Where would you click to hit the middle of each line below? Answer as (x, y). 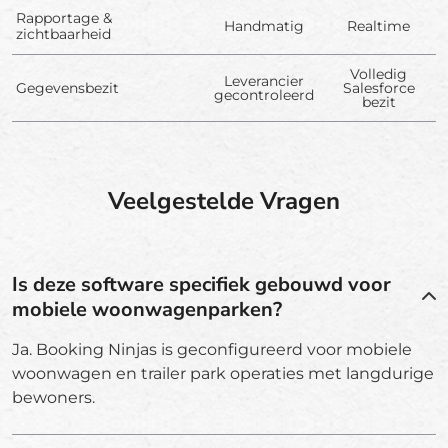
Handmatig (263, 25)
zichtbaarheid (63, 33)
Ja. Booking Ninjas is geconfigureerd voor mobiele (212, 349)
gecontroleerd (263, 94)
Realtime (378, 25)
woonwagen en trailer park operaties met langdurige (223, 373)
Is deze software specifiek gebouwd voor (201, 284)
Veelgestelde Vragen (224, 200)
